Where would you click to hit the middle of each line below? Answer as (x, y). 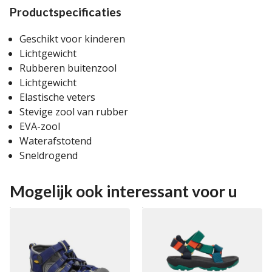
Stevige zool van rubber (74, 112)
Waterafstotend (56, 141)
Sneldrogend (49, 156)
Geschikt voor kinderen (72, 39)
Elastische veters (57, 97)
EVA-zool (40, 127)
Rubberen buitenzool (68, 68)
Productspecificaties (66, 12)
